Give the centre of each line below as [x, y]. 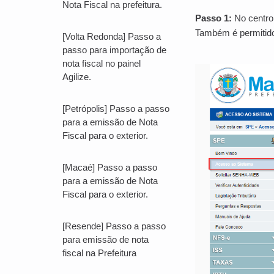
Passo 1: [214, 18]
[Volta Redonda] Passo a [112, 36]
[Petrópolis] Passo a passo [116, 109]
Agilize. [77, 77]
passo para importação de [114, 50]
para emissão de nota [106, 239]
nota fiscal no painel [102, 63]
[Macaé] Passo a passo [110, 167]
